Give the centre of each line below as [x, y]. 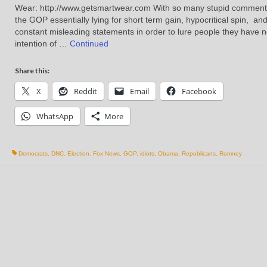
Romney [230, 154]
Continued [89, 44]
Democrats [33, 154]
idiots [147, 154]
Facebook [199, 91]
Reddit [85, 91]
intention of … [42, 44]
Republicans [198, 154]
